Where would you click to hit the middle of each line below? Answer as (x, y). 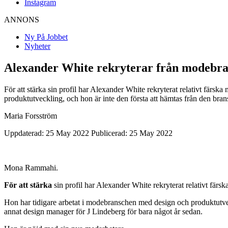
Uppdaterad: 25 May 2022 (47, 133)
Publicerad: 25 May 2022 (132, 133)
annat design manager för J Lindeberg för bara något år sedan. (103, 211)
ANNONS (22, 19)
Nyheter (37, 46)
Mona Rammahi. (31, 167)
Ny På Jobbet (46, 37)
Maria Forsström (31, 116)
